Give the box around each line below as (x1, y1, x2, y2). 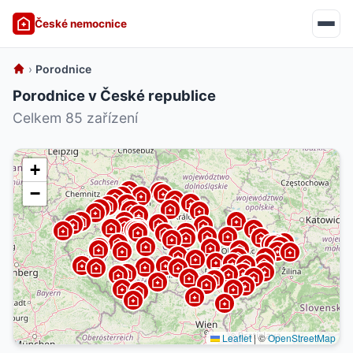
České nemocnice (35, 17, 127, 30)
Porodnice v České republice (13, 87, 216, 104)
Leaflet (220, 331, 251, 344)
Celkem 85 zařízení (13, 110, 138, 126)
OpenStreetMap (268, 331, 336, 344)
